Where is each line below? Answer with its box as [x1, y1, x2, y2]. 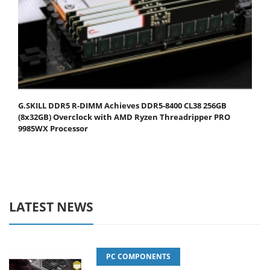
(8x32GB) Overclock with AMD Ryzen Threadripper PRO [18, 111, 230, 123]
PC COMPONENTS [106, 251, 171, 262]
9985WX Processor [18, 123, 88, 134]
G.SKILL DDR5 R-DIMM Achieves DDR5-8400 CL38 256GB [18, 100, 227, 111]
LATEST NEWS [9, 198, 93, 216]
